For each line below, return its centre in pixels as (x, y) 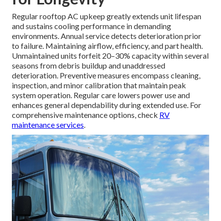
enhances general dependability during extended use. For (107, 105)
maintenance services (48, 125)
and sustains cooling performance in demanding (92, 26)
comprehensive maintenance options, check (86, 115)
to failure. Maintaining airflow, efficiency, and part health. (107, 46)
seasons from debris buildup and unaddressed (89, 66)
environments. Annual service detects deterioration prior (107, 36)
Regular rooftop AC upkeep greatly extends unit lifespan (107, 16)
